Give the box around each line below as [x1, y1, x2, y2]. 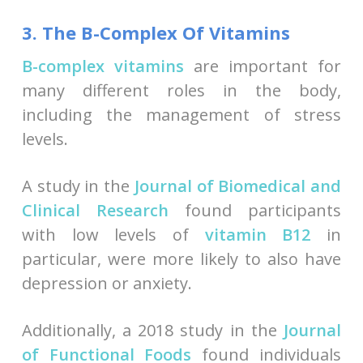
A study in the [21, 174, 135, 197]
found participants [168, 199, 342, 221]
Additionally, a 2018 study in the [21, 318, 284, 341]
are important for [183, 54, 342, 77]
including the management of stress [21, 103, 342, 126]
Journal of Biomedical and [134, 174, 342, 197]
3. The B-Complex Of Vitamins [21, 19, 290, 45]
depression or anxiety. [21, 271, 192, 294]
